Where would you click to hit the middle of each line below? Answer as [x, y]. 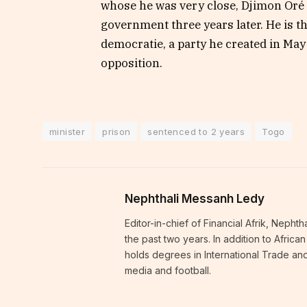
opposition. [132, 63]
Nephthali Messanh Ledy [195, 198]
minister [67, 131]
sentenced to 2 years [196, 131]
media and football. [168, 270]
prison [116, 131]
